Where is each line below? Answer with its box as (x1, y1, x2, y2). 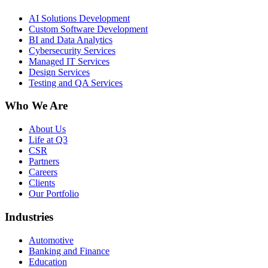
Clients (29, 178, 55, 188)
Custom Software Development (29, 23, 148, 34)
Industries (5, 210, 53, 223)
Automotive (29, 234, 74, 245)
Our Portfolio (29, 188, 79, 199)
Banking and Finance (29, 245, 109, 256)
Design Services (29, 66, 90, 77)
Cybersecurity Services (29, 45, 115, 56)
